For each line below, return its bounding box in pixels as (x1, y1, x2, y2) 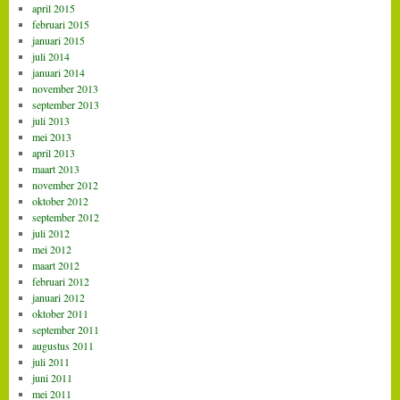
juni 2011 (31, 370, 72, 385)
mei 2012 (31, 241, 71, 256)
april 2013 (31, 145, 75, 160)
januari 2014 (31, 64, 85, 79)
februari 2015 (31, 16, 89, 31)
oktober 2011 (31, 305, 88, 321)
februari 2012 (31, 273, 89, 288)
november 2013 (31, 80, 98, 96)
